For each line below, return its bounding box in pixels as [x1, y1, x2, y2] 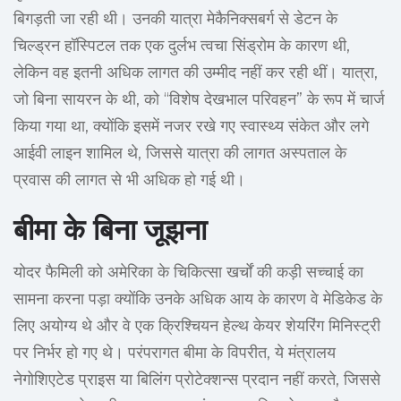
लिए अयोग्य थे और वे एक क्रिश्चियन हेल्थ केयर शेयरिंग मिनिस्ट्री [13, 316, 380, 337]
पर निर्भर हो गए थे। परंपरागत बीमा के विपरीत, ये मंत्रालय [13, 343, 336, 363]
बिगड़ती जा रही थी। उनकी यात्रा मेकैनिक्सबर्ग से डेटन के [13, 9, 337, 30]
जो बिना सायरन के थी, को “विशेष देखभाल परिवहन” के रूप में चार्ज [13, 90, 385, 110]
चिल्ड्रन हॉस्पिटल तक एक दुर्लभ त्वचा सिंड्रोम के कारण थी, [13, 36, 350, 56]
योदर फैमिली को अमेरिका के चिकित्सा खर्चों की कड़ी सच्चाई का [13, 262, 363, 283]
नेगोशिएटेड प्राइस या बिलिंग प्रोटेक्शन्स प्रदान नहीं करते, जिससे [13, 370, 380, 390]
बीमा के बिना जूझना [13, 212, 207, 248]
